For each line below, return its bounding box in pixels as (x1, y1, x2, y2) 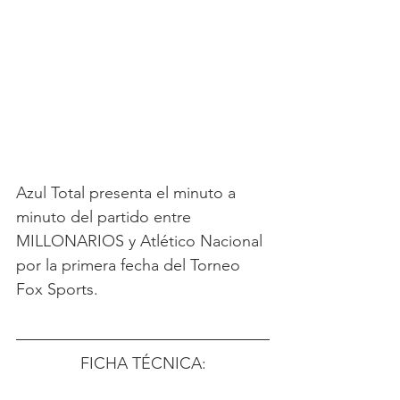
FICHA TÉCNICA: (79, 354, 206, 373)
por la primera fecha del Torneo (16, 255, 245, 275)
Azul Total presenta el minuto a (16, 183, 240, 203)
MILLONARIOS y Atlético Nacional (16, 231, 267, 251)
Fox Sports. (16, 279, 98, 299)
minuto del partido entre (16, 207, 196, 227)
